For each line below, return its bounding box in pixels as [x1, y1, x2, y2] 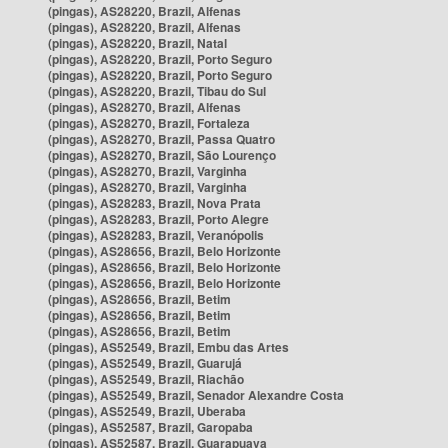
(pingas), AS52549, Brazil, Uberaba [48, 402, 246, 420]
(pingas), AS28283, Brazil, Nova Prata [48, 194, 261, 212]
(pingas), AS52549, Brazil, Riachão [48, 370, 244, 388]
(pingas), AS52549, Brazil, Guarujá [48, 354, 242, 372]
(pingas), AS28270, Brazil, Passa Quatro [48, 130, 275, 148]
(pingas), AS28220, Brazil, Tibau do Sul [48, 82, 266, 100]
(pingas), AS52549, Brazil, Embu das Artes [48, 338, 289, 356]
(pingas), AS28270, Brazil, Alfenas [48, 98, 241, 116]
